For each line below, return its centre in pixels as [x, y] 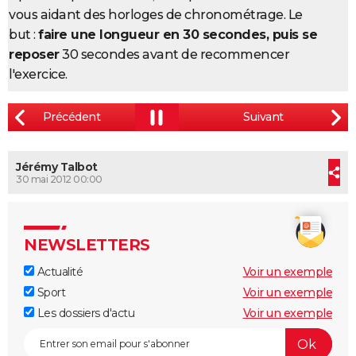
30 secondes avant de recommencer [174, 55]
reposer [34, 55]
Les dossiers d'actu [84, 313]
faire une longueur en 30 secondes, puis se [178, 35]
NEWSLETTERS [87, 245]
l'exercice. [38, 75]
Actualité [58, 272]
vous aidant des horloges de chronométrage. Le [156, 15]
